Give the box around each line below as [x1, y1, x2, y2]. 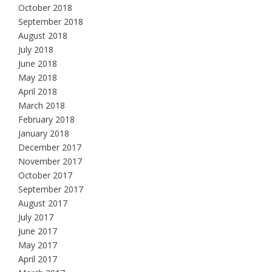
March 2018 [18, 100, 65, 112]
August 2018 [18, 30, 67, 42]
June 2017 [18, 225, 57, 237]
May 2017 [18, 239, 57, 251]
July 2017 [18, 211, 53, 223]
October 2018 [18, 2, 72, 14]
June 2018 [18, 58, 57, 70]
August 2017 [18, 197, 67, 209]
